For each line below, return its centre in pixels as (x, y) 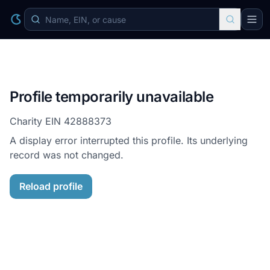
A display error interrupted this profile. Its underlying (129, 140)
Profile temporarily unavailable (112, 97)
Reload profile (51, 186)
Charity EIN (37, 121)
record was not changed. (67, 155)
